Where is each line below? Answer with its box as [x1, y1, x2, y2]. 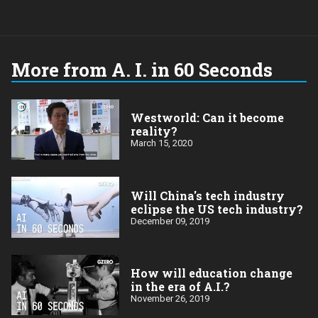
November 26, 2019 [131, 292, 209, 304]
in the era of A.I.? [131, 278, 230, 294]
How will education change [131, 265, 292, 280]
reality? [131, 124, 177, 139]
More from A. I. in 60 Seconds [11, 57, 273, 82]
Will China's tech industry [131, 187, 285, 203]
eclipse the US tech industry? [131, 201, 303, 216]
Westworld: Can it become [131, 110, 284, 126]
